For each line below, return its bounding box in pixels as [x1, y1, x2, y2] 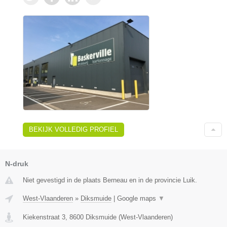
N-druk [5, 159, 28, 168]
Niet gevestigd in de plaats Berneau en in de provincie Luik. [23, 176, 197, 184]
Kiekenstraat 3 [23, 213, 65, 221]
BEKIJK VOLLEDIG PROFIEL [29, 125, 118, 133]
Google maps [117, 194, 158, 202]
